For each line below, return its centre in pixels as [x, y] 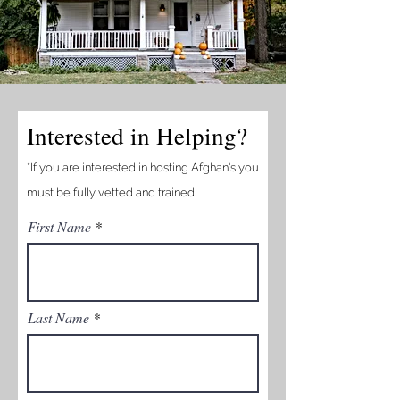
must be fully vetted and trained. [113, 192]
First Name [59, 226]
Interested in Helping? [137, 136]
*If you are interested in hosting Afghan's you [143, 167]
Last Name [58, 317]
